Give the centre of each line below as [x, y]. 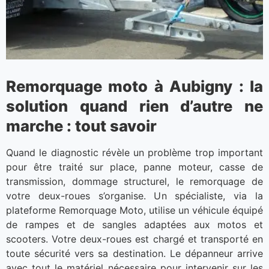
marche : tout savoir [81, 126]
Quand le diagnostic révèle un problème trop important [134, 153]
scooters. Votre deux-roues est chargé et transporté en [134, 239]
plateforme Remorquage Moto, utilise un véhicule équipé [134, 210]
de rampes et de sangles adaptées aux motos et [134, 225]
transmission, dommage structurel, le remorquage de [134, 182]
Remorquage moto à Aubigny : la [134, 86]
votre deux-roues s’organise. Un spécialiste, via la [134, 196]
